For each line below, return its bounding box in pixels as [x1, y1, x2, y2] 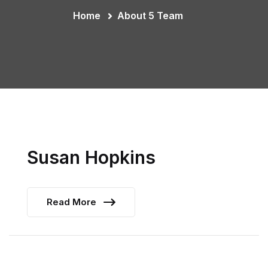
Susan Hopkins [27, 147, 156, 168]
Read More [47, 196, 99, 208]
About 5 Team [117, 10, 183, 22]
